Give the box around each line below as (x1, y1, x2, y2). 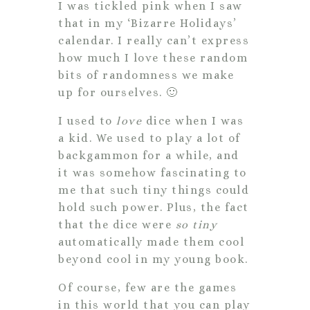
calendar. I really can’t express (58, 33, 249, 47)
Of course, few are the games (58, 280, 237, 294)
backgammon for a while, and (58, 148, 239, 162)
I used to (58, 113, 116, 127)
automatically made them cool (58, 235, 244, 248)
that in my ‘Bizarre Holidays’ (58, 16, 237, 30)
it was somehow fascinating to (58, 165, 247, 179)
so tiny (175, 217, 217, 231)
